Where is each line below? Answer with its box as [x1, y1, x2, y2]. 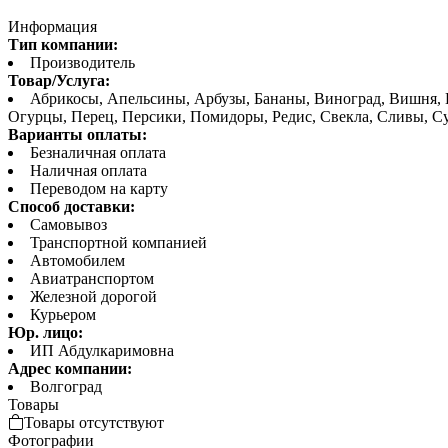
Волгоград [30, 377, 102, 395]
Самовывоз [30, 215, 107, 233]
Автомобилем [30, 251, 125, 269]
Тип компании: [8, 35, 118, 53]
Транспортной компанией [30, 233, 207, 251]
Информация [8, 17, 97, 35]
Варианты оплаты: [8, 125, 147, 143]
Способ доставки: [8, 197, 135, 215]
